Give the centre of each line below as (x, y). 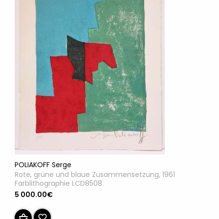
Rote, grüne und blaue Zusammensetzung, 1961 (95, 175)
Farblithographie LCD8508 (58, 184)
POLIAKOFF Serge (43, 165)
